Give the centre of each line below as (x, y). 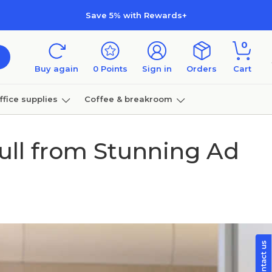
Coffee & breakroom (128, 99)
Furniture (23, 129)
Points (113, 69)
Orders (202, 69)
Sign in (157, 69)
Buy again (56, 69)
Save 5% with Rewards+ (136, 15)
